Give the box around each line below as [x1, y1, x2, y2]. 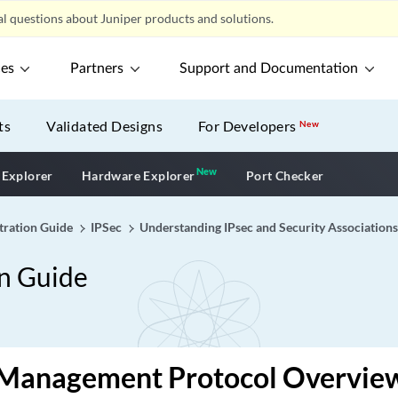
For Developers [198, 117, 300, 134]
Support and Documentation [179, 61, 359, 76]
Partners [70, 61, 124, 76]
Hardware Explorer [81, 167, 195, 183]
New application [216, 164, 322, 182]
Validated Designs [46, 117, 163, 134]
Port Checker [245, 167, 324, 183]
